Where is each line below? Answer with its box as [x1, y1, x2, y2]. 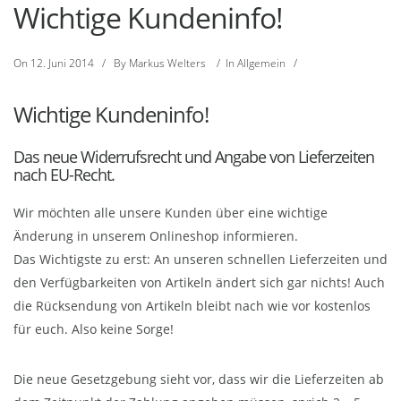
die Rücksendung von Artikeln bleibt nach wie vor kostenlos [13, 297, 371, 314]
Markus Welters [129, 55, 206, 71]
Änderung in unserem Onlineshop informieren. [13, 227, 298, 244]
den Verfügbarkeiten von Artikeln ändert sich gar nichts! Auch [13, 274, 385, 291]
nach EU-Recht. [13, 164, 115, 185]
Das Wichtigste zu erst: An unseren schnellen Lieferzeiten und [13, 251, 388, 268]
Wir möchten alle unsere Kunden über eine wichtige [13, 204, 328, 221]
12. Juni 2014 [30, 55, 94, 71]
